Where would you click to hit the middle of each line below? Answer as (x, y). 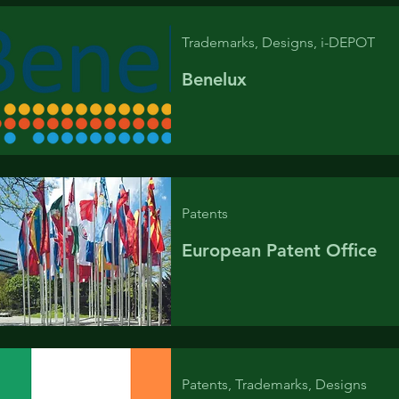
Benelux (214, 79)
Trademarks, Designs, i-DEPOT (278, 42)
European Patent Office (279, 250)
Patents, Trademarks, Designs (274, 384)
